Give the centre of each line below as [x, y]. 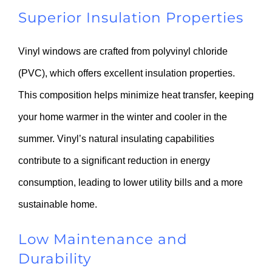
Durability [55, 259]
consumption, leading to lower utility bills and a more [131, 183]
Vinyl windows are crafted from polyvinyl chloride [123, 52]
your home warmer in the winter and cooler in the [123, 117]
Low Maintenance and [103, 239]
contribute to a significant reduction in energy [114, 161]
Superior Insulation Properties [131, 17]
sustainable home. [58, 205]
